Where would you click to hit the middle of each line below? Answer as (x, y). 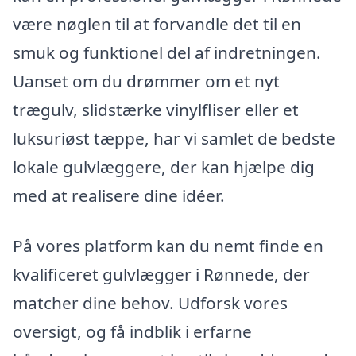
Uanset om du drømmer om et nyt (146, 81)
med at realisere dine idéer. (119, 195)
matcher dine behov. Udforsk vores (150, 303)
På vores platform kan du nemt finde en (168, 246)
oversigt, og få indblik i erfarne (132, 332)
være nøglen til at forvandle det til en (157, 23)
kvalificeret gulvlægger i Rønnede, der (161, 275)
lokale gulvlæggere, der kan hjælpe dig (164, 166)
